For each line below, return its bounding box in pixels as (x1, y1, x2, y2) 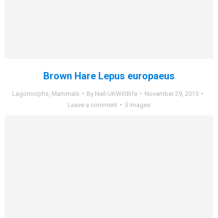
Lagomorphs (12, 90, 49, 97)
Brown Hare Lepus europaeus (43, 70, 175, 82)
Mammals (52, 90, 79, 97)
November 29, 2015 (145, 90, 199, 97)
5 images (125, 101, 150, 109)
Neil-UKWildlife (95, 90, 137, 97)
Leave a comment (68, 101, 117, 109)
